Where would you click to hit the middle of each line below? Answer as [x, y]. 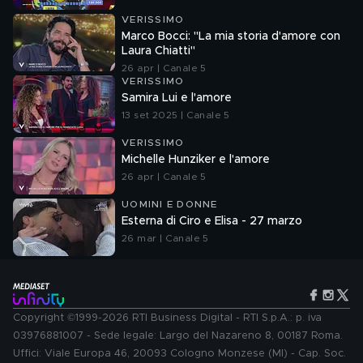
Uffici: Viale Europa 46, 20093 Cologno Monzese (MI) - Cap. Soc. [179, 354]
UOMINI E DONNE [170, 204]
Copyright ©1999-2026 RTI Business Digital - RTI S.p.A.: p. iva [167, 318]
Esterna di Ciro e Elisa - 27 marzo [212, 221]
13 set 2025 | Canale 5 [176, 115]
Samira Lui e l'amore [177, 98]
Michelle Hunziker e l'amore [196, 160]
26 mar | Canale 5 [165, 238]
